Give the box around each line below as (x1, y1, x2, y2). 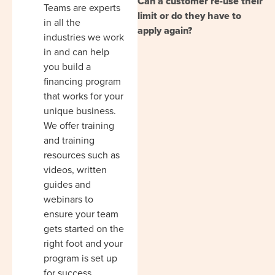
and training (44, 133, 95, 147)
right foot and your (44, 236, 123, 250)
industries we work (44, 29, 124, 44)
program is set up (44, 250, 117, 265)
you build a (44, 59, 91, 74)
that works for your (44, 88, 123, 103)
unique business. (44, 103, 116, 118)
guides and (44, 177, 91, 192)
